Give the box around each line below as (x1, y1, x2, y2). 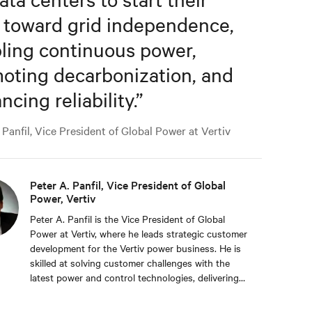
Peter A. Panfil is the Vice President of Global (30, 211, 225, 226)
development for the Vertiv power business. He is (30, 240, 241, 255)
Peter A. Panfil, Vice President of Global (30, 176, 226, 192)
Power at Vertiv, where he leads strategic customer (30, 226, 247, 240)
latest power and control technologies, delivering (30, 270, 239, 284)
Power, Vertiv (30, 189, 96, 205)
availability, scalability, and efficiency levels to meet (30, 284, 245, 299)
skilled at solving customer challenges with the (30, 255, 230, 270)
